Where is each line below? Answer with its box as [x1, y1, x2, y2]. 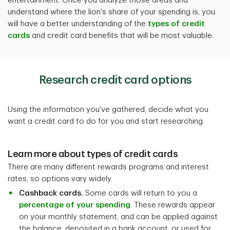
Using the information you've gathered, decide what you [8, 106, 208, 114]
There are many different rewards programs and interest [8, 163, 209, 171]
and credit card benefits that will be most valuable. [30, 32, 214, 40]
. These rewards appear [130, 201, 215, 209]
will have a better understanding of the [8, 20, 148, 28]
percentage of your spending [19, 201, 130, 209]
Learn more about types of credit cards [8, 149, 178, 159]
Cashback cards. [19, 189, 83, 198]
